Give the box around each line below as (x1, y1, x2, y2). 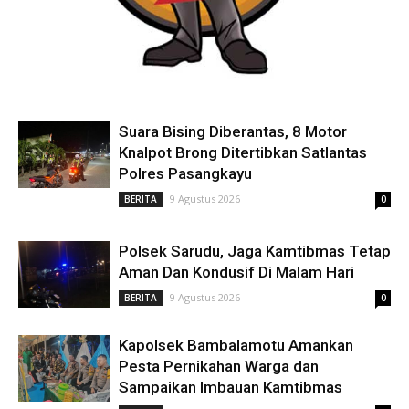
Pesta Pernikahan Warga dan (119, 357, 319, 376)
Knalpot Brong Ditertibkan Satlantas (119, 143, 367, 163)
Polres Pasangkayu (119, 164, 252, 184)
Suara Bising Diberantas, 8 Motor (119, 122, 347, 142)
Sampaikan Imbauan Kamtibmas (119, 378, 342, 397)
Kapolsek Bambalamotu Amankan (119, 336, 353, 355)
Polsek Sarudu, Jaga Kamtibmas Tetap (119, 242, 391, 261)
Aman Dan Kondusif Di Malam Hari (119, 263, 354, 282)
